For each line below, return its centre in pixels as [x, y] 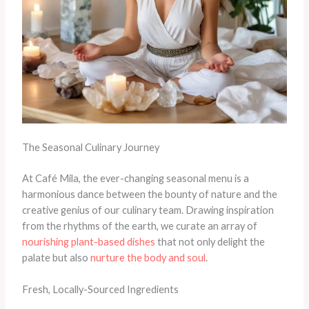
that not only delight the [210, 242]
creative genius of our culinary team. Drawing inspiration [148, 210]
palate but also [56, 258]
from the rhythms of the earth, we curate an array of [139, 226]
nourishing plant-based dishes [88, 242]
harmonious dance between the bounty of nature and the [149, 195]
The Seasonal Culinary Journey [90, 148]
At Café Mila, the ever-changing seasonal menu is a [135, 179]
